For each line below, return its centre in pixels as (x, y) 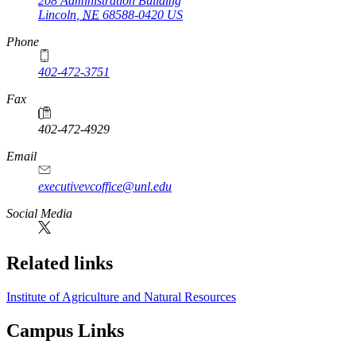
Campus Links (65, 331)
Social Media (39, 214)
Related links (60, 263)
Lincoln (57, 15)
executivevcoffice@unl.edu (105, 187)
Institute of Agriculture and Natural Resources (121, 297)
